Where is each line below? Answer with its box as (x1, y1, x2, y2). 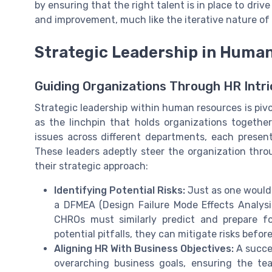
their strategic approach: (35, 160, 148, 172)
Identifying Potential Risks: (54, 184, 185, 196)
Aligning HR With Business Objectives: (54, 242, 234, 254)
